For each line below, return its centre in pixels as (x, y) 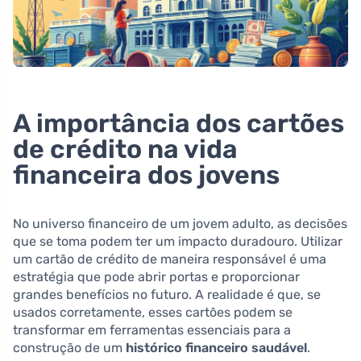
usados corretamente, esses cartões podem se (153, 312)
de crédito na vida (125, 149)
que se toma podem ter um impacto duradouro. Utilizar (178, 241)
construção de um (69, 347)
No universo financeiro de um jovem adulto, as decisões (180, 223)
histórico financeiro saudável (216, 347)
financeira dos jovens (146, 174)
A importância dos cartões (178, 123)
